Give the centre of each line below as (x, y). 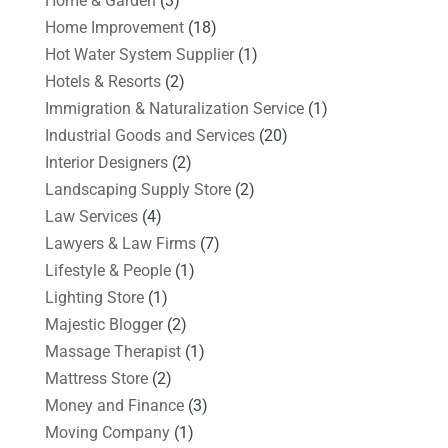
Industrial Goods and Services (149, 135)
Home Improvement (114, 27)
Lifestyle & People (107, 270)
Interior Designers (106, 162)
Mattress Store (96, 378)
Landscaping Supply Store (137, 189)
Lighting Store (94, 297)
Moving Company (107, 432)
